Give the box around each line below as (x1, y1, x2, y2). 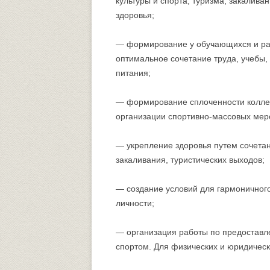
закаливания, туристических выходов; (116, 155, 265, 165)
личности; (116, 198, 154, 208)
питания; (116, 68, 151, 78)
